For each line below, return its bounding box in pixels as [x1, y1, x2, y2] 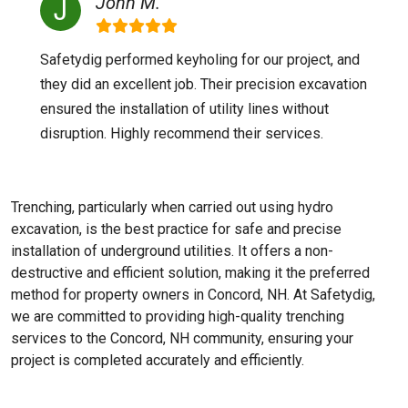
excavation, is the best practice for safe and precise [11, 220, 342, 238]
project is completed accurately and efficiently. [11, 352, 304, 369]
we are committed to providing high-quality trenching [11, 308, 344, 325]
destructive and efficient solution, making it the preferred [11, 264, 370, 281]
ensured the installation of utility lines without [40, 100, 329, 117]
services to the [11, 330, 107, 347]
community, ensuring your [189, 330, 353, 347]
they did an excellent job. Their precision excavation [40, 76, 367, 93]
